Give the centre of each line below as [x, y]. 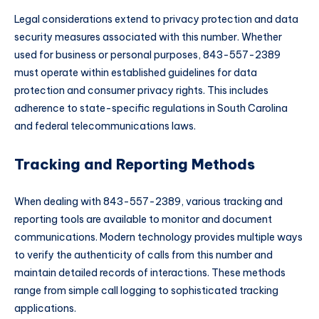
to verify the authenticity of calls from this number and [143, 255]
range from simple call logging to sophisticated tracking [146, 290]
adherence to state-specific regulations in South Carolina [151, 108]
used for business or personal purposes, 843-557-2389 [147, 54]
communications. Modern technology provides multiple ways [158, 237]
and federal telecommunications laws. [105, 126]
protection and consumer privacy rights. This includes [141, 90]
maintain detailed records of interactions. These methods [150, 272]
